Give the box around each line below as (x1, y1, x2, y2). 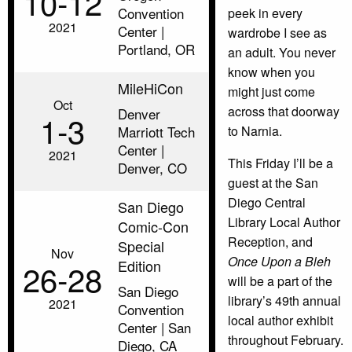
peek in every (228, 3, 302, 22)
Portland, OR (118, 38, 195, 59)
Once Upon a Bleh (228, 251, 331, 270)
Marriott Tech (118, 121, 195, 141)
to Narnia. (228, 121, 282, 140)
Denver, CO (118, 157, 187, 178)
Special (118, 235, 164, 256)
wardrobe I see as (228, 23, 327, 42)
